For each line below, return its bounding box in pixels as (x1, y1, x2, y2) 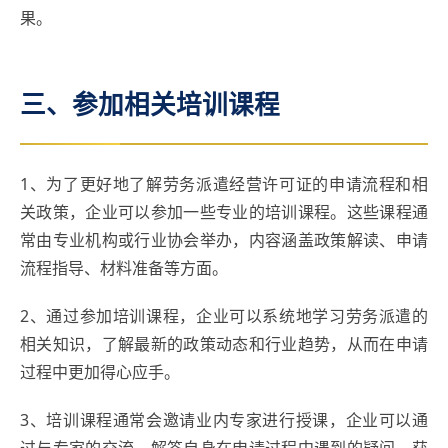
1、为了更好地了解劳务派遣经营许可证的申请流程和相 (20, 172, 428, 195)
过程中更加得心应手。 (20, 360, 180, 383)
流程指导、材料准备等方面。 (20, 256, 228, 279)
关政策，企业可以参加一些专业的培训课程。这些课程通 (20, 200, 428, 223)
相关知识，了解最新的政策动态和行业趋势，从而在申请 (20, 332, 428, 355)
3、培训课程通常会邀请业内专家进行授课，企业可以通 (20, 408, 428, 431)
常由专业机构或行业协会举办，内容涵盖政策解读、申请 (20, 228, 428, 251)
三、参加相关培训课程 (20, 86, 280, 122)
